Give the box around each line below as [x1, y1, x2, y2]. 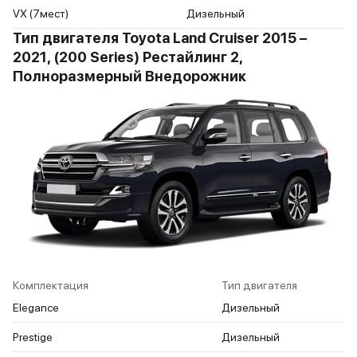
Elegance [13, 300, 59, 314]
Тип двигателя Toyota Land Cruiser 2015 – [13, 29, 307, 47]
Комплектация [13, 278, 88, 292]
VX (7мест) [13, 7, 69, 21]
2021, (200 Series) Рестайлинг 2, [13, 49, 242, 66]
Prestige [13, 330, 53, 343]
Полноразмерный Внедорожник [13, 68, 246, 85]
